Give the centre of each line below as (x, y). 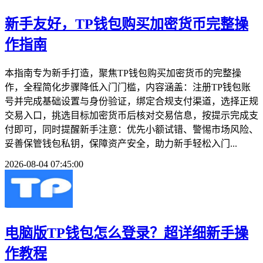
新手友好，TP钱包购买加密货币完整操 (127, 24)
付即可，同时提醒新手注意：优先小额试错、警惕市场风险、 (131, 129)
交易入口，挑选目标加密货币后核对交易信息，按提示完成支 (131, 115)
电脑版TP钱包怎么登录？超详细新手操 (127, 233)
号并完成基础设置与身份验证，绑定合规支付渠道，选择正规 (131, 101)
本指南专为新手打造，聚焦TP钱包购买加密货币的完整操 (123, 73)
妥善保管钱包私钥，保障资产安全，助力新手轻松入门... (121, 143)
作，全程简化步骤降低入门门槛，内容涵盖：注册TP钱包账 (128, 87)
